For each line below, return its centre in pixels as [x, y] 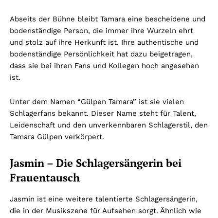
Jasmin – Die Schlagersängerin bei [96, 163]
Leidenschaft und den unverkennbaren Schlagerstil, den [109, 125]
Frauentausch [45, 178]
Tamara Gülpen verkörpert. [57, 137]
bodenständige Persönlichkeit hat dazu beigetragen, [101, 54]
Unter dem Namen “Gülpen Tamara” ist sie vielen [97, 102]
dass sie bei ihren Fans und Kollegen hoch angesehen [104, 66]
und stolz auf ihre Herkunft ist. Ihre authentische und [104, 43]
